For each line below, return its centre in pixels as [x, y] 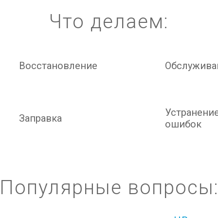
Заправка [40, 118]
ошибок [183, 124]
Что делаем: [109, 22]
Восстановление [58, 66]
